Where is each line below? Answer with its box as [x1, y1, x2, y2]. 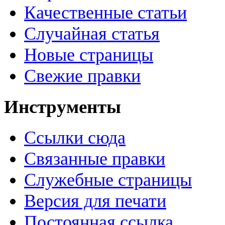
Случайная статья [24, 24, 160, 44]
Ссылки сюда [24, 127, 126, 148]
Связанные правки [24, 148, 165, 169]
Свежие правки [24, 66, 141, 86]
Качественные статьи [24, 3, 187, 23]
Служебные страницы [24, 169, 192, 190]
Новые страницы [24, 45, 153, 65]
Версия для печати [24, 190, 166, 211]
